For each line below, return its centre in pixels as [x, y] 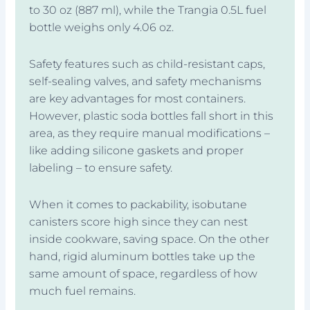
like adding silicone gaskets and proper [137, 150]
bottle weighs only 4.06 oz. [102, 27]
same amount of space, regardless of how [144, 273]
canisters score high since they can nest [139, 221]
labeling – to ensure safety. [101, 167]
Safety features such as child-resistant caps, [147, 64]
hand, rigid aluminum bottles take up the [143, 256]
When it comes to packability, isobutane [138, 204]
